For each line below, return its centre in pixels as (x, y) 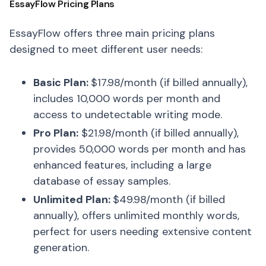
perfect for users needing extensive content (142, 232)
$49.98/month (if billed (169, 199)
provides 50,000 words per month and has (140, 149)
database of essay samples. (102, 181)
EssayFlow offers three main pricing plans (112, 33)
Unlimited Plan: (73, 199)
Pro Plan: (56, 133)
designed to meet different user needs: (106, 49)
